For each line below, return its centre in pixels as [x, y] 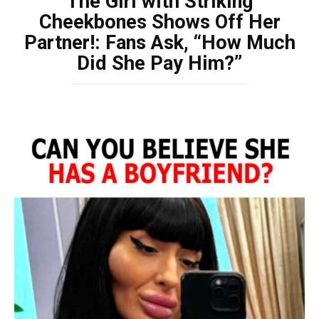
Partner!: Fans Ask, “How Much [159, 43]
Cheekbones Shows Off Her [159, 22]
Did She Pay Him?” [159, 64]
